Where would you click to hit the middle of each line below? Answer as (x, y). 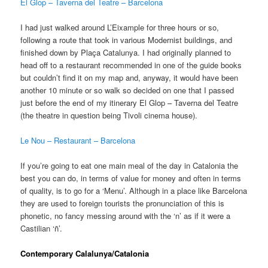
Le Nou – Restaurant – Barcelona (78, 140)
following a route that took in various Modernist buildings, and (127, 39)
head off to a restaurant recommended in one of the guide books (131, 65)
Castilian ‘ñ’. (42, 228)
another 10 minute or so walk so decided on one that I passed (127, 90)
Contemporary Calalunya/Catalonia (85, 253)
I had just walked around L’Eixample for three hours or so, (120, 27)
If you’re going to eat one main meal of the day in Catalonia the (130, 165)
